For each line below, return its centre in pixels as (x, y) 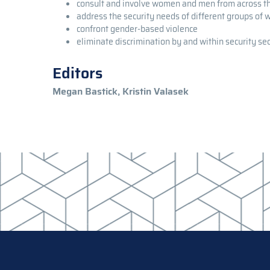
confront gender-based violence (137, 29)
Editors (77, 74)
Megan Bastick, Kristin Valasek (121, 92)
